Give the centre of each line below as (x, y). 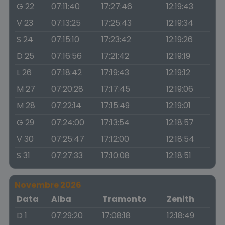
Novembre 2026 (48, 185)
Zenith (181, 199)
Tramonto (125, 199)
